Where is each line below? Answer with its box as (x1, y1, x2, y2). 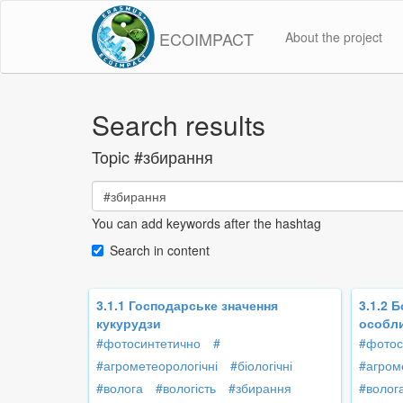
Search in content (110, 241, 210, 260)
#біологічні (230, 356, 292, 375)
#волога (96, 379, 143, 398)
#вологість (156, 379, 216, 398)
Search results (92, 105, 265, 144)
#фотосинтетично (96, 334, 201, 353)
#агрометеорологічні (96, 356, 218, 375)
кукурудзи (96, 314, 161, 333)
